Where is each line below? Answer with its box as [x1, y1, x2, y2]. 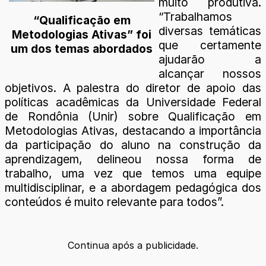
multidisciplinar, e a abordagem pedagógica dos [5, 180, 261, 195]
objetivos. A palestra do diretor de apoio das [5, 81, 261, 96]
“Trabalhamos [159, 9, 232, 24]
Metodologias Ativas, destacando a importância [5, 123, 261, 138]
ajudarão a [159, 52, 261, 67]
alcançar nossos [159, 66, 261, 81]
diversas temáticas [159, 24, 261, 39]
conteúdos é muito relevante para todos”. [5, 195, 224, 210]
